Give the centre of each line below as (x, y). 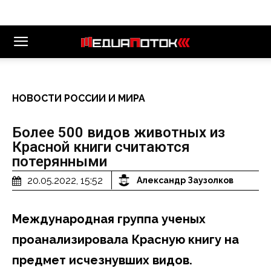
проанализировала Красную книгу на (126, 239)
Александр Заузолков (185, 181)
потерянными (60, 162)
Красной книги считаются (101, 147)
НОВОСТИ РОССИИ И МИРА (79, 98)
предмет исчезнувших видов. (102, 260)
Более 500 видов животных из (119, 132)
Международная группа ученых (109, 219)
